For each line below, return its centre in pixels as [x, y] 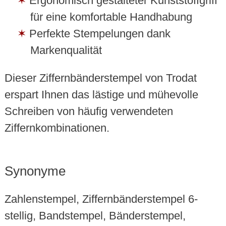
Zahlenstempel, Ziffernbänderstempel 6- [101, 199]
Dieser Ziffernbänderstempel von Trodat [100, 78]
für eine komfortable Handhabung [111, 17]
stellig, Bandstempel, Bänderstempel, [95, 216]
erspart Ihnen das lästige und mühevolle [101, 95]
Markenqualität [66, 50]
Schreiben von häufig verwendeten [89, 111]
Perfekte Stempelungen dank [100, 34]
